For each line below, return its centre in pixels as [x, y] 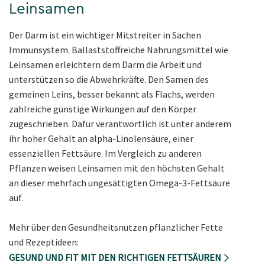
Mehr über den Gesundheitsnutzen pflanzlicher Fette [116, 227]
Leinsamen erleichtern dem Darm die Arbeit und [105, 64]
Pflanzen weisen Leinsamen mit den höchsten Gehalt [117, 168]
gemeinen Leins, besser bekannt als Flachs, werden [112, 94]
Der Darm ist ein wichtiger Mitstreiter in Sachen [105, 35]
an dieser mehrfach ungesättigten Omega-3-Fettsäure [119, 182]
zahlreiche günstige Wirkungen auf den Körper [103, 109]
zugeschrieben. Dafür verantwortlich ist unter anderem [120, 123]
